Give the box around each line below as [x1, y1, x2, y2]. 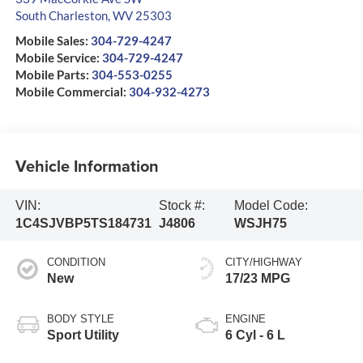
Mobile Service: [15, 50, 100, 66]
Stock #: [159, 199, 206, 213]
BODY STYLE [46, 313, 114, 326]
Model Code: [234, 199, 309, 213]
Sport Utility [46, 328, 119, 343]
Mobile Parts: [15, 67, 89, 83]
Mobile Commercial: [15, 84, 126, 100]
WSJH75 [234, 216, 288, 231]
